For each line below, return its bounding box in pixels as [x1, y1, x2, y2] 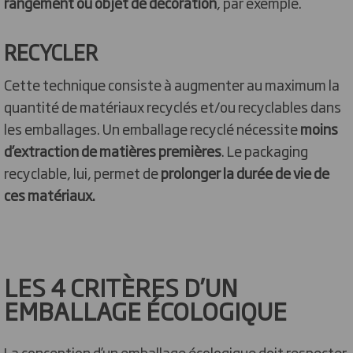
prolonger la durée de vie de [161, 162, 329, 183]
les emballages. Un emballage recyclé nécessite [4, 118, 300, 139]
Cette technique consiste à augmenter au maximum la [4, 74, 340, 95]
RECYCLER [4, 36, 102, 67]
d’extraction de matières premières [4, 140, 221, 161]
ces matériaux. [4, 184, 95, 205]
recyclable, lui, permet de [4, 162, 161, 183]
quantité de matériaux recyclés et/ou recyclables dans [4, 96, 341, 117]
